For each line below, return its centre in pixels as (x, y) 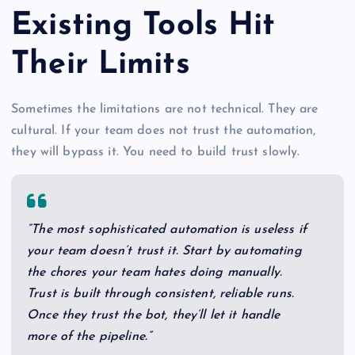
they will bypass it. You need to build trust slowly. (156, 152)
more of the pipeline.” (90, 336)
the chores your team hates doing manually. (155, 272)
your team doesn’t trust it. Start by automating (164, 251)
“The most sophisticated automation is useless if (167, 229)
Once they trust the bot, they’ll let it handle (154, 315)
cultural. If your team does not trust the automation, (164, 130)
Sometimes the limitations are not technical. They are (165, 109)
